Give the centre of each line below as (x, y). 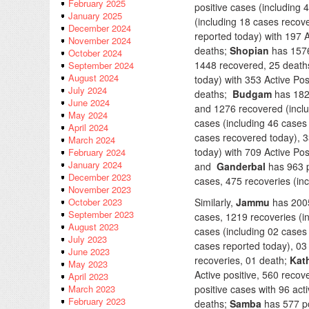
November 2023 (100, 190)
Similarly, (215, 202)
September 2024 (101, 66)
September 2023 (101, 215)
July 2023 (88, 239)
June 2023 (89, 252)
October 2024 (95, 53)
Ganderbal (241, 166)
